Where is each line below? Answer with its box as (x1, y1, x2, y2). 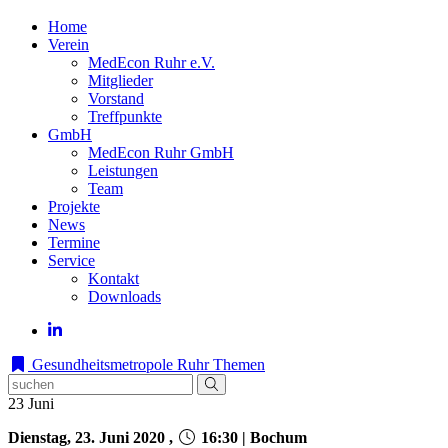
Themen (213, 356, 265, 373)
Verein (48, 36, 89, 53)
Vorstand (88, 90, 144, 107)
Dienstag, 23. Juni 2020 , (8, 429, 177, 446)
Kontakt (88, 270, 139, 287)
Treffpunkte (88, 108, 162, 125)
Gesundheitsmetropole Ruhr (28, 356, 209, 373)
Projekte (48, 198, 100, 215)
